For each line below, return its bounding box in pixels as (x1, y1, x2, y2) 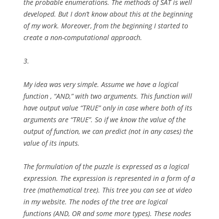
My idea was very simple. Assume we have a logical (23, 80, 178, 89)
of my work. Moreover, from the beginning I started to (23, 21, 188, 30)
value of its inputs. (23, 138, 80, 148)
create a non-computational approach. (23, 33, 142, 42)
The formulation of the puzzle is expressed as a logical (23, 162, 189, 171)
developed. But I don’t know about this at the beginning (23, 9, 193, 19)
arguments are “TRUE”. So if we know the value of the (23, 115, 186, 124)
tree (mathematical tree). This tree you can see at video (23, 185, 192, 195)
